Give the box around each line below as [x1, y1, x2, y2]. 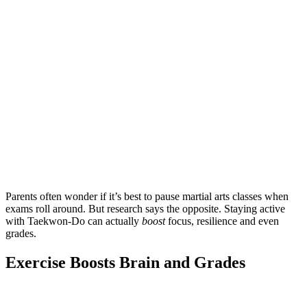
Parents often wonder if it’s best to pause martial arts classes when [5, 190, 288, 202]
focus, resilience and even [165, 214, 279, 227]
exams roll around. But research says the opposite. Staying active [5, 202, 285, 214]
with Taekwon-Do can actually [5, 214, 142, 227]
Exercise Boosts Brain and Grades [5, 253, 245, 271]
